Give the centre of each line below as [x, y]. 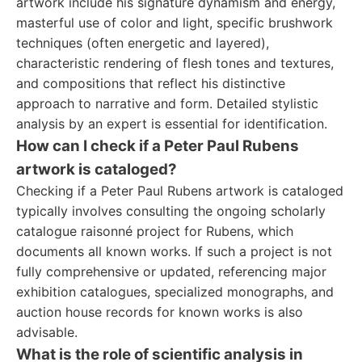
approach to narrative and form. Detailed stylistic [167, 103]
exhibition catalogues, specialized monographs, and [175, 292]
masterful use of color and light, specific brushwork [175, 23]
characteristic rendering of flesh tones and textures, [175, 63]
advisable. [47, 332]
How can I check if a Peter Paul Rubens [158, 146]
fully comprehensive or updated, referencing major [171, 271]
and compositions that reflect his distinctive [151, 83]
